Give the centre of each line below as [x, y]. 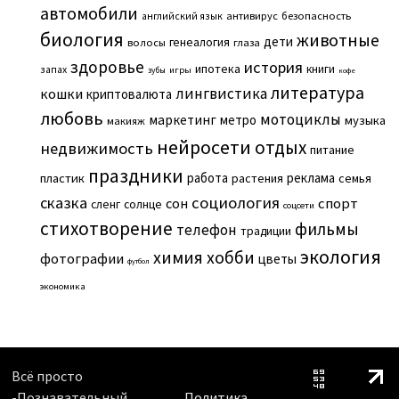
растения [257, 178]
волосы [146, 42]
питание [332, 149]
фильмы [326, 228]
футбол [138, 261]
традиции [265, 231]
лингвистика [221, 93]
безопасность [316, 15]
